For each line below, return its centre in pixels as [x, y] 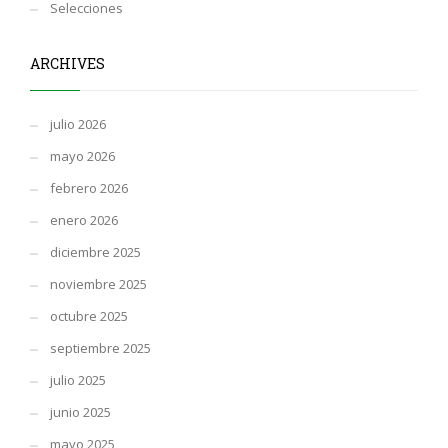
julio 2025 [78, 380]
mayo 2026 [82, 156]
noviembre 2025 [98, 284]
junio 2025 [80, 412]
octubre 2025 [89, 316]
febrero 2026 [89, 188]
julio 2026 [78, 124]
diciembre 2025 [95, 252]
